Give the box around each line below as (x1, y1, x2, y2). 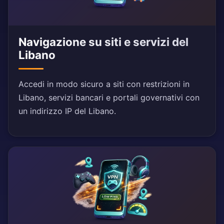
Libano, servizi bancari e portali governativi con (18, 92, 199, 103)
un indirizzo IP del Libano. (18, 106, 116, 116)
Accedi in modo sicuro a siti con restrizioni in (18, 79, 189, 89)
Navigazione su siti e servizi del (18, 35, 188, 49)
